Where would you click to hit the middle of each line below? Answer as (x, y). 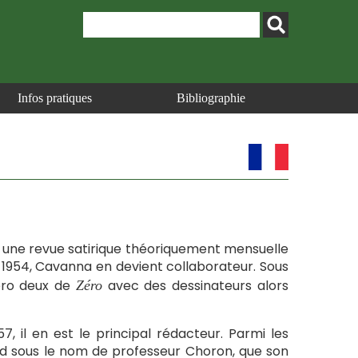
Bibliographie (211, 98)
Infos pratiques (55, 98)
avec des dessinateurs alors (195, 286)
